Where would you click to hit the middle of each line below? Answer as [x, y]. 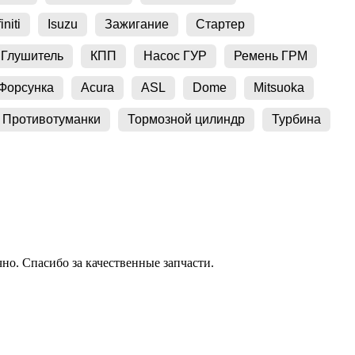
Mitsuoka [279, 87]
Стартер [220, 24]
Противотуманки [52, 119]
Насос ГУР [175, 55]
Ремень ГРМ [271, 55]
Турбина [296, 119]
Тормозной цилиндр [186, 119]
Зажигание [137, 24]
